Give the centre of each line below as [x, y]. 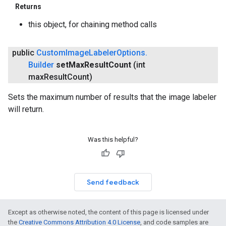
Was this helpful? [113, 139]
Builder [41, 65]
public [24, 53]
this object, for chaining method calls [93, 25]
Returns [28, 7]
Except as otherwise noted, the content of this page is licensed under [108, 212]
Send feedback [113, 182]
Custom [51, 53]
